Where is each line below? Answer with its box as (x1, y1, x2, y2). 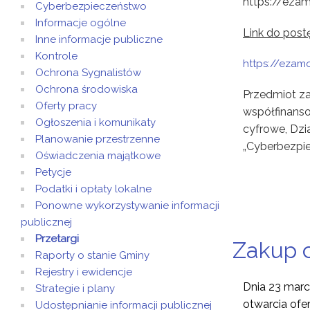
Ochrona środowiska (35, 83, 138, 95)
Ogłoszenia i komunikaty (35, 116, 156, 129)
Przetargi (35, 232, 79, 245)
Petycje (35, 166, 71, 179)
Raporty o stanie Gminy (35, 249, 149, 262)
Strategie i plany (35, 282, 115, 295)
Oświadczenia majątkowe (35, 149, 161, 162)
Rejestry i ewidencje (35, 266, 132, 278)
